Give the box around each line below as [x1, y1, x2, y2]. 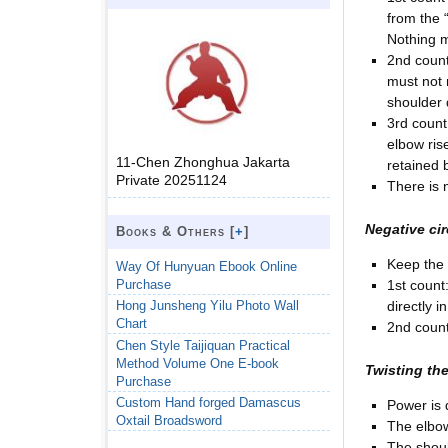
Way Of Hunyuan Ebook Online [116, 258, 297, 274]
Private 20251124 [116, 171, 227, 188]
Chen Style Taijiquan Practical [116, 337, 290, 353]
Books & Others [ [116, 223, 235, 239]
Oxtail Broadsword [116, 413, 222, 429]
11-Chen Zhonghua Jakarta [116, 153, 290, 170]
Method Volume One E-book [116, 355, 279, 371]
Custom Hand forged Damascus [116, 395, 301, 411]
